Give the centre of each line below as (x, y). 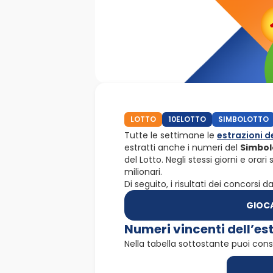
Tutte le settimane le (171, 135)
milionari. (143, 172)
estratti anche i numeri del (182, 147)
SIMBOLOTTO (243, 119)
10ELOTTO (187, 119)
